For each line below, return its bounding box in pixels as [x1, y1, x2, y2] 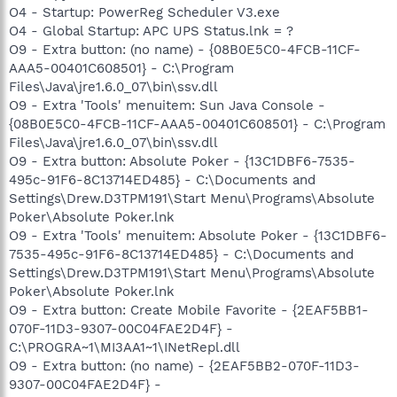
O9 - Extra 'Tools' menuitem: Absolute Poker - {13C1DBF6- [9, 227, 387, 244]
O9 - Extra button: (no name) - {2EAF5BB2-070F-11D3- [9, 357, 360, 374]
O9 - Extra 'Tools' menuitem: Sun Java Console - [9, 97, 325, 113]
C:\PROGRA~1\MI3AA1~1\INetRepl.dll [9, 339, 240, 355]
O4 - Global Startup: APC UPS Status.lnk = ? [9, 22, 293, 39]
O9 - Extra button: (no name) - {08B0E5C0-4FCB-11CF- [9, 41, 361, 58]
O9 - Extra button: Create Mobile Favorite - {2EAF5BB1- [9, 301, 369, 318]
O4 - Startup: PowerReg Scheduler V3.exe [9, 4, 280, 20]
